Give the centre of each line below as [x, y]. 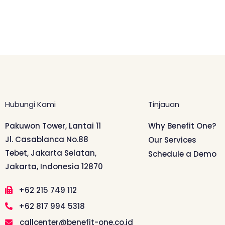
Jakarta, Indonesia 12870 [54, 166]
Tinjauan [164, 104]
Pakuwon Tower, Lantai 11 [53, 126]
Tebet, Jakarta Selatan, [51, 153]
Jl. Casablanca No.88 [47, 139]
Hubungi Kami [30, 104]
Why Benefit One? [182, 126]
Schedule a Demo [182, 154]
